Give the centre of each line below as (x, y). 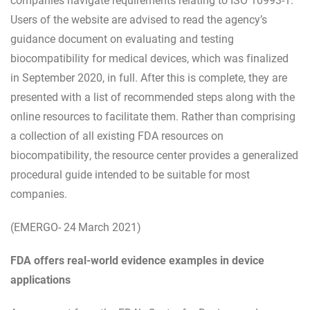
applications (40, 279)
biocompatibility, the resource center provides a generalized (154, 155)
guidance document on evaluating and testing (122, 38)
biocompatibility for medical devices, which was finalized (149, 58)
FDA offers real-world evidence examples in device (137, 260)
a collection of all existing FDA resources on (117, 135)
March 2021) (110, 227)
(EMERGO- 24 (43, 227)
